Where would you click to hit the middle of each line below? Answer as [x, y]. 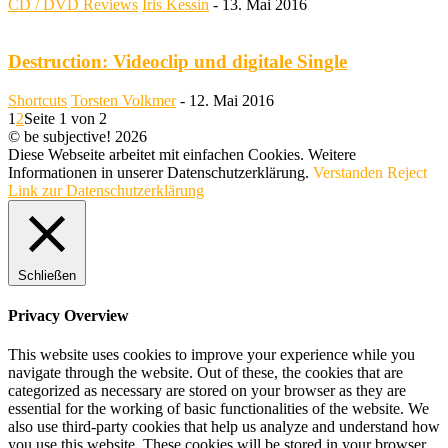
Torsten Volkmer [123, 100]
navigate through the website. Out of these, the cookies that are [205, 373]
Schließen [47, 275]
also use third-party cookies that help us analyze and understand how [224, 427]
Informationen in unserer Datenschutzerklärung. [160, 172]
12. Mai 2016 [231, 100]
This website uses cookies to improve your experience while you [211, 355]
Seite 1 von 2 [65, 118]
